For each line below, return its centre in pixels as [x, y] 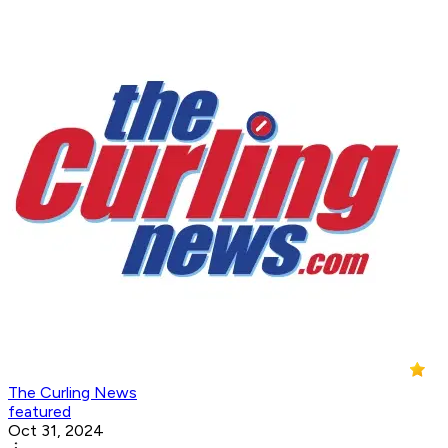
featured [39, 412]
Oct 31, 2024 [56, 431]
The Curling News [72, 393]
